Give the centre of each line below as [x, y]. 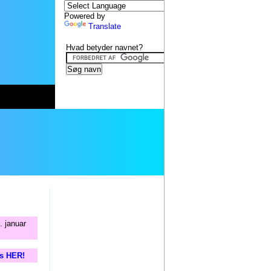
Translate [105, 26]
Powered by [85, 16]
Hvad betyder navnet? [104, 47]
